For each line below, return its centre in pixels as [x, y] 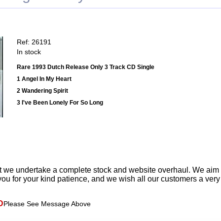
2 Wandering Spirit [42, 91]
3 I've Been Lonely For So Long [60, 103]
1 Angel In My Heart [44, 79]
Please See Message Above [47, 204]
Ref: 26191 [34, 42]
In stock [29, 52]
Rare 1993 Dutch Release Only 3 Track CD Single [86, 67]
